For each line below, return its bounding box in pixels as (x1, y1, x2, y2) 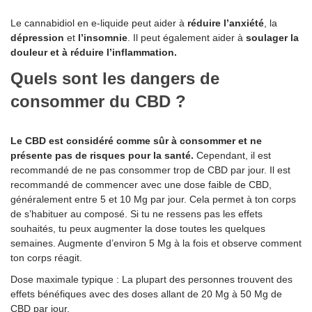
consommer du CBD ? (10, 92, 186, 111)
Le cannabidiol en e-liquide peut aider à (10, 17, 187, 29)
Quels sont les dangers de (10, 69, 219, 88)
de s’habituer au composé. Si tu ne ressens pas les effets (10, 208, 263, 220)
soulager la (246, 32, 299, 44)
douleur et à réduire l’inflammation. (10, 47, 177, 58)
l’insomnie (78, 32, 127, 44)
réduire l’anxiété (187, 17, 264, 29)
